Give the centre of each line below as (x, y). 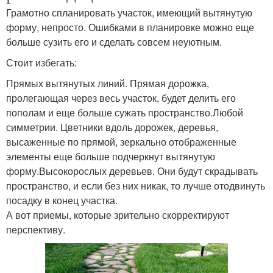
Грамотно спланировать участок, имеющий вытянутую (129, 13)
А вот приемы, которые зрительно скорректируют (118, 215)
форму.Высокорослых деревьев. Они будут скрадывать (132, 171)
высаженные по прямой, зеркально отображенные (121, 142)
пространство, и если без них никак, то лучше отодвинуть (136, 186)
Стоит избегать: (41, 63)
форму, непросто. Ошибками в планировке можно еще (130, 27)
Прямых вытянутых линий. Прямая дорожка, (108, 83)
